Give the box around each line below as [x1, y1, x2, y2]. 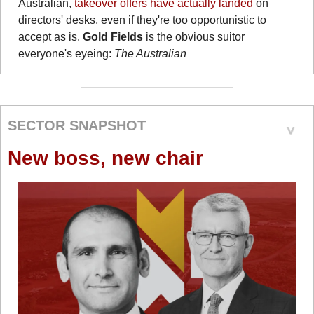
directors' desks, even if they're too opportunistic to [18, 13, 267, 26]
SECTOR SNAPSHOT [8, 118, 146, 134]
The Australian [114, 47, 187, 60]
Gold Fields [83, 30, 144, 43]
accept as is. [18, 30, 83, 43]
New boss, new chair [8, 146, 204, 169]
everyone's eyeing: [18, 47, 115, 60]
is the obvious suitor [143, 30, 245, 43]
